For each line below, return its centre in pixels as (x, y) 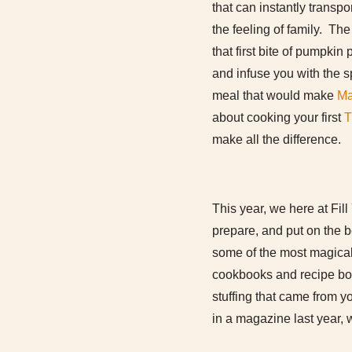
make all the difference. (277, 139)
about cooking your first (278, 117)
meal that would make (275, 95)
